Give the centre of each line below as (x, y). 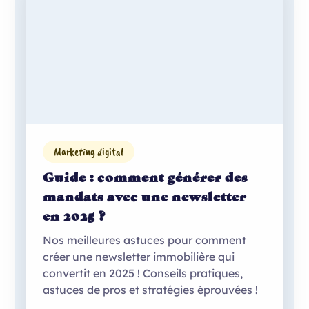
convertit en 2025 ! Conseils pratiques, (143, 273)
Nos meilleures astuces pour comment (145, 240)
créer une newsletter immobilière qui (139, 256)
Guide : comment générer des (146, 177)
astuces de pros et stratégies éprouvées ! (151, 289)
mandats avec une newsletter (145, 197)
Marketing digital (89, 151)
